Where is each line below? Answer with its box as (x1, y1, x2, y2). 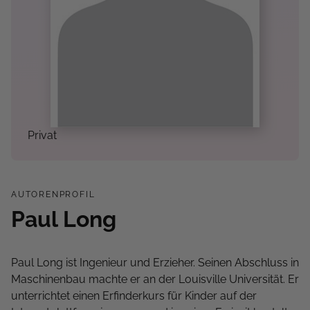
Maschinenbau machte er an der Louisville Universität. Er (11, 273, 299, 286)
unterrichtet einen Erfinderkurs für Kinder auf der (11, 289, 257, 302)
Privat (28, 129, 57, 142)
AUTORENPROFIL (11, 190, 95, 199)
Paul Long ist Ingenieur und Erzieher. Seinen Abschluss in (11, 256, 299, 269)
